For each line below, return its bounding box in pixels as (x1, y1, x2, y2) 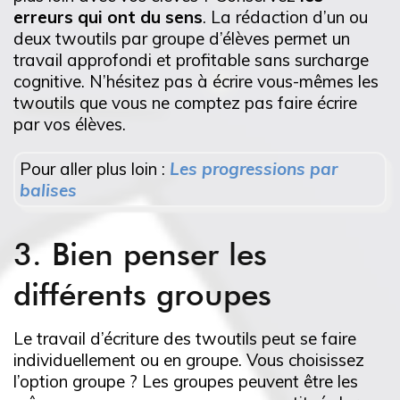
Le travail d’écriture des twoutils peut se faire (13, 328, 356, 350)
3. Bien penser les (13, 235, 267, 273)
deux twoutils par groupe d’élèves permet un (13, 28, 350, 50)
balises (20, 179, 77, 202)
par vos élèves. (13, 113, 126, 136)
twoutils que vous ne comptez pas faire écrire (13, 92, 357, 114)
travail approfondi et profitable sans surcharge (13, 49, 369, 71)
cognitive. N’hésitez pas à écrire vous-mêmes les (13, 71, 379, 93)
